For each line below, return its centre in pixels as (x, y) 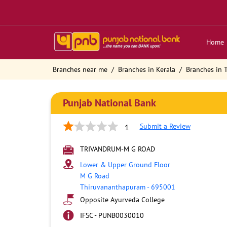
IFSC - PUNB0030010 (112, 215)
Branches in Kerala (146, 69)
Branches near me (80, 69)
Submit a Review (165, 126)
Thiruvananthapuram (112, 187)
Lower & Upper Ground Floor (125, 165)
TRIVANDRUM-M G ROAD (117, 149)
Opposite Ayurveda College (122, 200)
